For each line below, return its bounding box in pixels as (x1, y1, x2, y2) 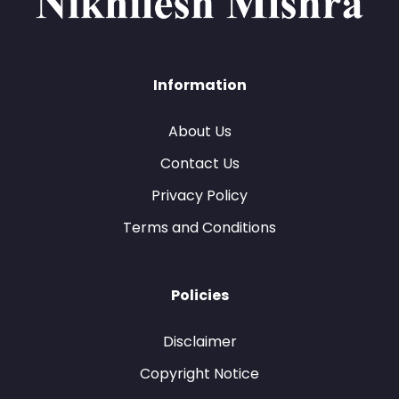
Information (152, 75, 247, 95)
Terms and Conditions (123, 217, 276, 238)
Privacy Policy (151, 185, 248, 206)
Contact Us (159, 153, 240, 174)
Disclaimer (162, 331, 237, 352)
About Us (167, 121, 232, 142)
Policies (170, 285, 229, 305)
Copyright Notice (140, 363, 259, 384)
